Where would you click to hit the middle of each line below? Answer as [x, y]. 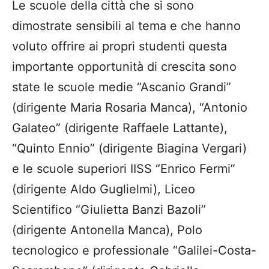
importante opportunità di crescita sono [124, 67]
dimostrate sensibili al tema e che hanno [126, 26]
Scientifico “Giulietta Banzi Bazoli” [109, 210]
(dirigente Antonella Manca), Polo [107, 230]
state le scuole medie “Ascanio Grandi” [122, 87]
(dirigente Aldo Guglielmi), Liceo [104, 189]
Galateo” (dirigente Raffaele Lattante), [120, 128]
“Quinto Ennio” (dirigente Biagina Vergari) [129, 149]
